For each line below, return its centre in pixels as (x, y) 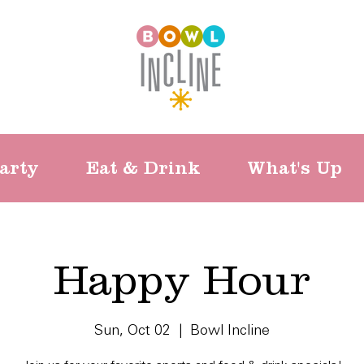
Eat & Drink (143, 168)
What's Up (295, 168)
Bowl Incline (230, 331)
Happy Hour (182, 279)
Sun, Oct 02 (132, 331)
